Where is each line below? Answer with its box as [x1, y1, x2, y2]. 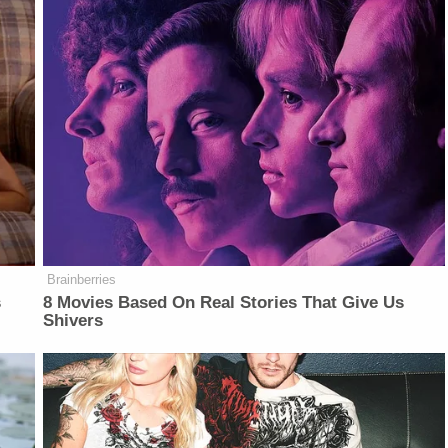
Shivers [43, 310, 104, 330]
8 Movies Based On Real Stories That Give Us [43, 292, 405, 312]
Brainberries [47, 271, 117, 287]
